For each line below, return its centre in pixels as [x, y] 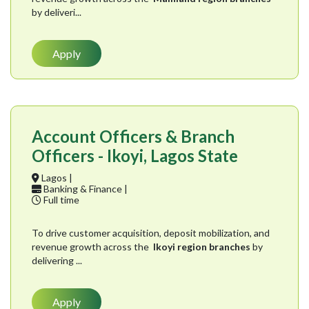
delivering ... [57, 261]
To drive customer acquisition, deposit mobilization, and [151, 233]
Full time [60, 200]
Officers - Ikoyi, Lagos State [135, 156]
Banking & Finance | [84, 189]
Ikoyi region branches [201, 247]
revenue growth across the [91, 247]
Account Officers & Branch [133, 137]
